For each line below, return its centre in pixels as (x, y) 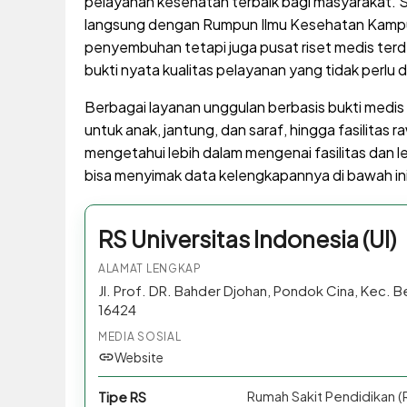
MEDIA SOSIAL (139, 337)
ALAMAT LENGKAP (149, 269)
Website (139, 357)
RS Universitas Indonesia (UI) (247, 239)
